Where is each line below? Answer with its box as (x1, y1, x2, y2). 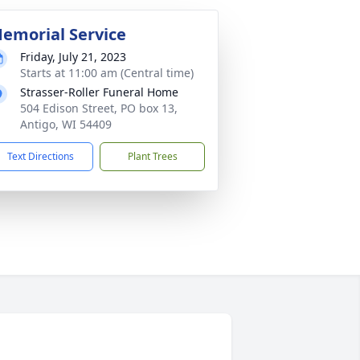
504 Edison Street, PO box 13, (20, 100, 178, 116)
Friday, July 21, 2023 (20, 49, 126, 64)
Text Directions (7, 149, 74, 163)
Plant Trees (127, 149, 178, 163)
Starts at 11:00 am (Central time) (20, 65, 194, 80)
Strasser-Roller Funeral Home (20, 84, 178, 100)
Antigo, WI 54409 (20, 117, 112, 132)
